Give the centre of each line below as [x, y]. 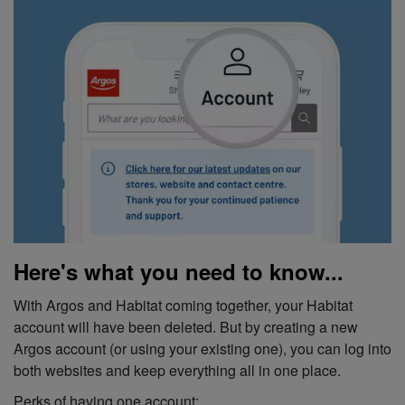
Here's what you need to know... [179, 272]
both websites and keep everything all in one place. [177, 371]
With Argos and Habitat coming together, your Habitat [183, 306]
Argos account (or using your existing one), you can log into [202, 349]
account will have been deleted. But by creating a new [186, 327]
